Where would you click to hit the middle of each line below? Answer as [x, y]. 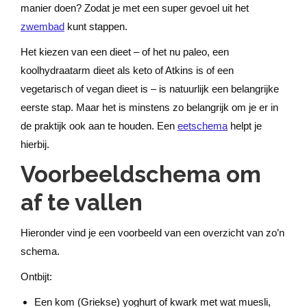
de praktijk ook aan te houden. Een [99, 126]
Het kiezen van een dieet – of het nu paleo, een [125, 52]
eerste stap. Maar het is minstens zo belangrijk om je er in [149, 107]
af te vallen [82, 202]
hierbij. [35, 144]
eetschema [202, 126]
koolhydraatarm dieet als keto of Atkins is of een [127, 70]
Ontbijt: [36, 277]
